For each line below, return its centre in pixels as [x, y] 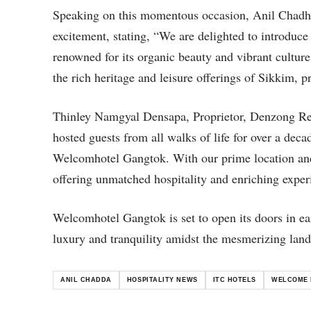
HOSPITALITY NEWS [162, 279]
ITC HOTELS [234, 279]
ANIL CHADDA [86, 279]
